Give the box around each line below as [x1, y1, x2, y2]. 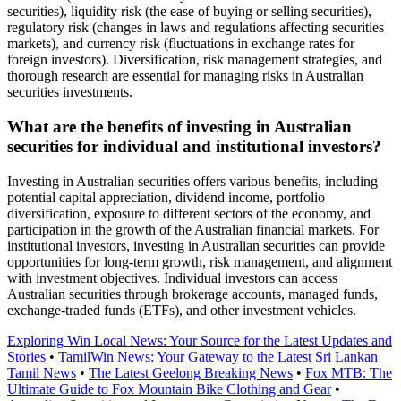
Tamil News [7, 364, 76, 380]
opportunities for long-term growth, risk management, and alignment [7, 253, 392, 269]
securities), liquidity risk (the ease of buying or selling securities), [7, 4, 371, 20]
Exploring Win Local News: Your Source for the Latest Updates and [7, 332, 392, 348]
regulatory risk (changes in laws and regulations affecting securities [7, 20, 384, 36]
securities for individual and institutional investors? [7, 136, 381, 156]
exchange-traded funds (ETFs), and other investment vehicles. [7, 302, 356, 318]
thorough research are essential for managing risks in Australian [7, 68, 363, 84]
